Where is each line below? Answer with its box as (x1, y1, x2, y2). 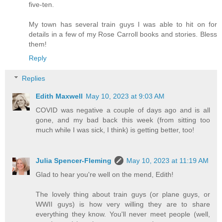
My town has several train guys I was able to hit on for (29, 20, 217, 28)
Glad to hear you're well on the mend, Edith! (36, 170, 174, 179)
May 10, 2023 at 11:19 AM (126, 157, 209, 165)
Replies (22, 74, 46, 83)
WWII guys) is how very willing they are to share (36, 200, 210, 209)
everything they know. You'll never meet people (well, (36, 210, 210, 219)
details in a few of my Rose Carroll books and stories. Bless (29, 30, 217, 38)
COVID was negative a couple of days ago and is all (36, 106, 210, 114)
